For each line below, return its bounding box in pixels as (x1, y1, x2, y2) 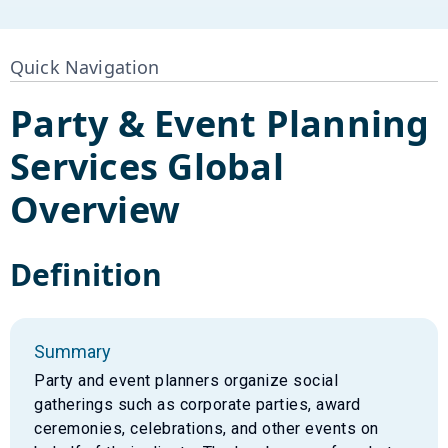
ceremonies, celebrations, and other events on (34, 418, 379, 438)
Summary (34, 340, 111, 362)
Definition (10, 253, 163, 295)
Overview (10, 184, 180, 234)
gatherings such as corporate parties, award (34, 394, 361, 414)
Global (158, 141, 284, 191)
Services (10, 141, 158, 191)
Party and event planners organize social (34, 370, 338, 390)
